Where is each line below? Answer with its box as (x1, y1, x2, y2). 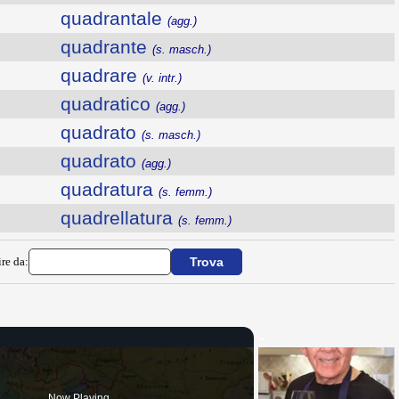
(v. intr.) (142, 70, 182, 85)
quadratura (60, 178, 159, 199)
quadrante (60, 36, 152, 57)
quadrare (60, 64, 142, 85)
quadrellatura (60, 207, 178, 228)
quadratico (60, 93, 156, 114)
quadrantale (60, 7, 167, 28)
